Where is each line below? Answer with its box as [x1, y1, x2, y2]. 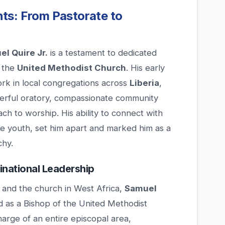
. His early [126, 63, 165, 73]
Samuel [125, 183, 157, 194]
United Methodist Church [17, 63, 126, 73]
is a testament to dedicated [48, 48, 157, 58]
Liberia [130, 78, 159, 88]
